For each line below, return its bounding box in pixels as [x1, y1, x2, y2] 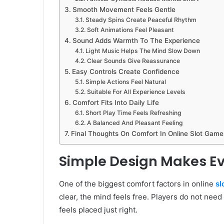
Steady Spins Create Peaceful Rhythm [85, 16, 196, 24]
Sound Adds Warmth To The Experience [72, 36, 200, 45]
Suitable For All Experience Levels [86, 88, 185, 96]
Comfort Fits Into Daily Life [72, 98, 159, 107]
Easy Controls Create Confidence [71, 67, 179, 76]
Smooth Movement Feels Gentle [72, 5, 175, 14]
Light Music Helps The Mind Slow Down [85, 47, 200, 55]
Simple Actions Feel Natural [85, 78, 166, 86]
